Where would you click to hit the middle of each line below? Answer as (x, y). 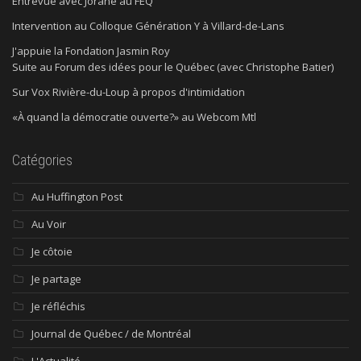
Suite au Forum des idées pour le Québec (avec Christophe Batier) (173, 66)
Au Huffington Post (77, 196)
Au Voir (49, 224)
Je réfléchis (58, 306)
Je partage (56, 278)
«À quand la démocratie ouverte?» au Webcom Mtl (134, 116)
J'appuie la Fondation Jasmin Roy (91, 50)
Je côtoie (52, 251)
